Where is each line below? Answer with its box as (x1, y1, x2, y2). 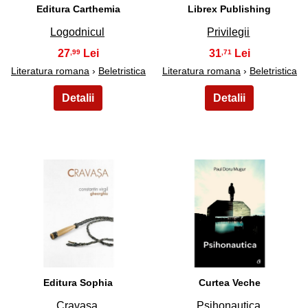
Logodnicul (49, 26, 104, 38)
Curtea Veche (198, 277, 261, 289)
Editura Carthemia (36, 3, 120, 15)
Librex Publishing (188, 3, 272, 15)
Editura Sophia (43, 277, 113, 289)
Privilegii (207, 26, 250, 38)
